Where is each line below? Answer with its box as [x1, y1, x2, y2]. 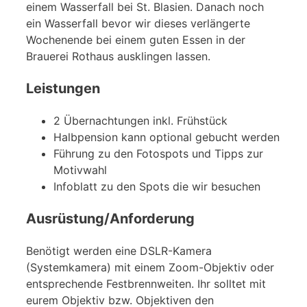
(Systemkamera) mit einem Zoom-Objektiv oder [26, 260, 274, 274]
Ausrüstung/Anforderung [26, 210, 195, 227]
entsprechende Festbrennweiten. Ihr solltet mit [26, 276, 266, 291]
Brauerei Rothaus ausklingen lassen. [26, 49, 210, 63]
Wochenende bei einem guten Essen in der [26, 32, 245, 47]
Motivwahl [53, 162, 107, 177]
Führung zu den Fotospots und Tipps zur [53, 146, 263, 160]
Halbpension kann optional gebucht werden [53, 130, 280, 144]
